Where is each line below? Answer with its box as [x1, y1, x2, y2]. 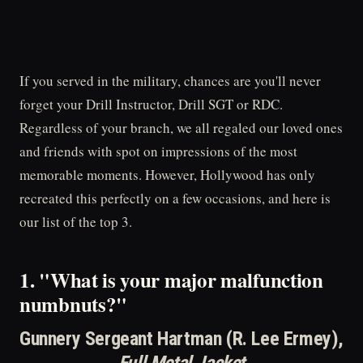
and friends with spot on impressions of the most [19, 142, 297, 160]
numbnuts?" [19, 288, 127, 319]
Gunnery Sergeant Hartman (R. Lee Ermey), [19, 327, 344, 350]
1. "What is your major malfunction [19, 264, 323, 295]
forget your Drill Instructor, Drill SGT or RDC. [19, 95, 283, 113]
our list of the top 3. [19, 212, 132, 231]
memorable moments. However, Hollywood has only [19, 165, 315, 184]
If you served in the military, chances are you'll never [19, 71, 321, 90]
